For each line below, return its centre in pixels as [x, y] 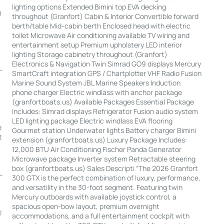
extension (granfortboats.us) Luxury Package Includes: [99, 140]
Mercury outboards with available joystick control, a [94, 197]
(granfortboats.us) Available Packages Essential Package [103, 102]
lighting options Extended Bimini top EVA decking [89, 7]
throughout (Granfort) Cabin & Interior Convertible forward [105, 16]
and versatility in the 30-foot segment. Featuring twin [97, 187]
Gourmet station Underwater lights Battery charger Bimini [104, 130]
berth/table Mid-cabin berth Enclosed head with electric [101, 26]
